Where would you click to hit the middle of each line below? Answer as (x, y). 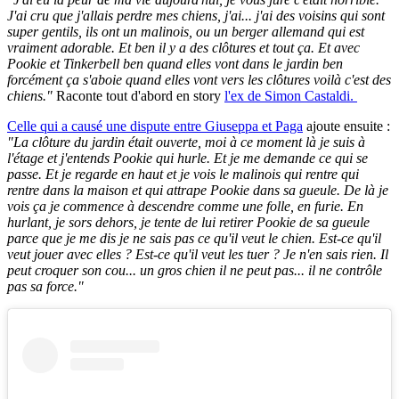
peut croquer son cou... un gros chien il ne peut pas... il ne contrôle (195, 271)
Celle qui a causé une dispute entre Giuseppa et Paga (155, 126)
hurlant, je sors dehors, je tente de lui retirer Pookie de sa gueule (188, 223)
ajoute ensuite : (346, 126)
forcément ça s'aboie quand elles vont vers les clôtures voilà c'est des (199, 80)
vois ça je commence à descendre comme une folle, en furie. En (185, 207)
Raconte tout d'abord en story (138, 96)
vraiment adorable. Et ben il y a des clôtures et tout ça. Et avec (183, 48)
